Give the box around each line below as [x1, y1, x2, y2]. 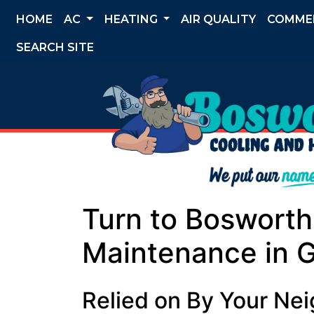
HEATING [104, 13, 161, 26]
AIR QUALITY [181, 13, 257, 26]
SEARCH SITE [16, 41, 94, 54]
